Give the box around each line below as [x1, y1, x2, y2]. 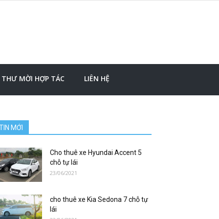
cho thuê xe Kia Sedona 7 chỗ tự [50, 196, 148, 203]
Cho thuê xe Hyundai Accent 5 [50, 149, 142, 156]
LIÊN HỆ [84, 74, 109, 83]
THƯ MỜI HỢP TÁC [1, 74, 65, 83]
